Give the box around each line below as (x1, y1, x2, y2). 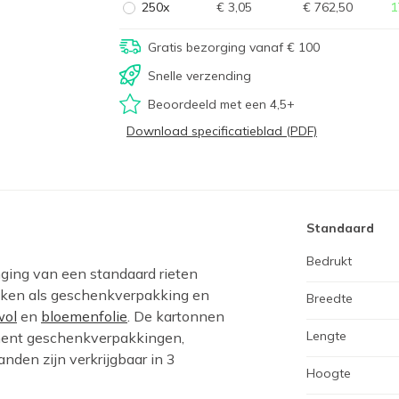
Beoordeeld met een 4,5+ (148, 95, 295, 112)
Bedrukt (306, 253, 352, 269)
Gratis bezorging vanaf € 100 (148, 38, 320, 55)
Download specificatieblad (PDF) (126, 123, 317, 139)
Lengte (306, 328, 346, 344)
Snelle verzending (148, 67, 251, 84)
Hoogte (306, 365, 351, 381)
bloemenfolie (41, 307, 127, 325)
